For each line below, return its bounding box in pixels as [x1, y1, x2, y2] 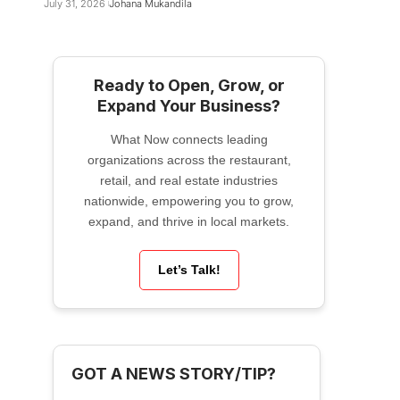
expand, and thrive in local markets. [88, 214, 289, 229]
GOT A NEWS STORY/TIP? [71, 364, 276, 383]
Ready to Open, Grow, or [93, 76, 285, 95]
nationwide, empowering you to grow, [84, 194, 294, 208]
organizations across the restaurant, [87, 153, 291, 167]
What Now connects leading [110, 132, 268, 146]
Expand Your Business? [97, 96, 280, 115]
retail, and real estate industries [100, 173, 278, 187]
